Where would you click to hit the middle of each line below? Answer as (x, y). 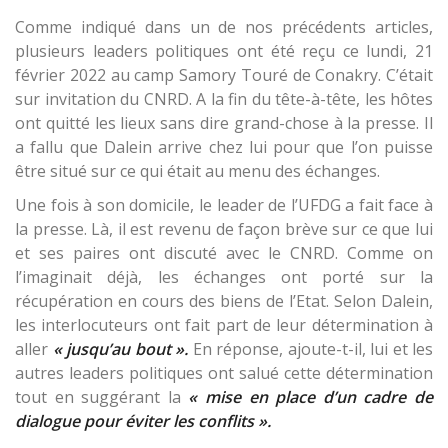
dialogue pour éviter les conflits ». (143, 420)
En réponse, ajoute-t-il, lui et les (312, 348)
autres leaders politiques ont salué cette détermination (224, 372)
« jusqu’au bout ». (122, 348)
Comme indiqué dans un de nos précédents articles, (224, 26)
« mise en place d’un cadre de (311, 396)
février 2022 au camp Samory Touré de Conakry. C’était (224, 74)
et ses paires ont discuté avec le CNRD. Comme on (224, 252)
